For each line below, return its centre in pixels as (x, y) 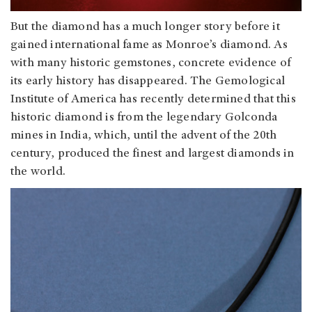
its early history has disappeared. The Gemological (148, 81)
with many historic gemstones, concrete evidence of (151, 63)
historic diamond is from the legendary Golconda (144, 117)
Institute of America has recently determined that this (153, 99)
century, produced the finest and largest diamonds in (153, 154)
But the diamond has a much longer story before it (145, 27)
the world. (38, 172)
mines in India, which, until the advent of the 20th (144, 135)
